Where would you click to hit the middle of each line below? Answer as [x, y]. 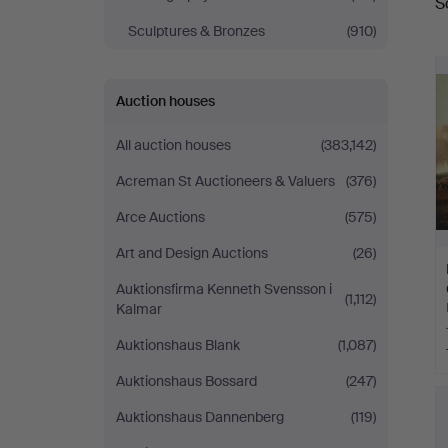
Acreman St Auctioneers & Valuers [225, 181]
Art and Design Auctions [192, 253]
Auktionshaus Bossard [186, 381]
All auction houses [173, 145]
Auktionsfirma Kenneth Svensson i [224, 289]
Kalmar [139, 309]
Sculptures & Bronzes [196, 31]
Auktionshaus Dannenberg [200, 417]
